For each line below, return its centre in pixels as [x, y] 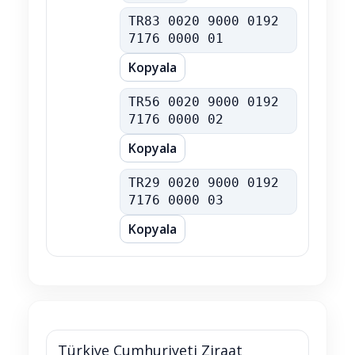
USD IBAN [85, 94]
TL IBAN [85, 13]
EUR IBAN [85, 175]
